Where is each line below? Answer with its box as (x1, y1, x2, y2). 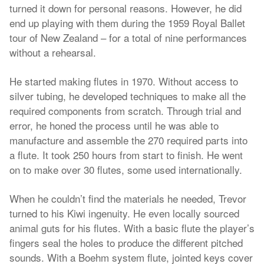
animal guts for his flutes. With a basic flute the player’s (9, 220, 255, 235)
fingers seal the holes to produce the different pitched (9, 235, 243, 250)
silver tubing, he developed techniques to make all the (9, 88, 246, 103)
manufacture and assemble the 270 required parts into (9, 133, 247, 147)
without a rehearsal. (9, 45, 96, 60)
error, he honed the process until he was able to (9, 118, 219, 133)
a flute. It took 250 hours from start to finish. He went (9, 147, 243, 162)
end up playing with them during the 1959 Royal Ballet (9, 15, 245, 30)
